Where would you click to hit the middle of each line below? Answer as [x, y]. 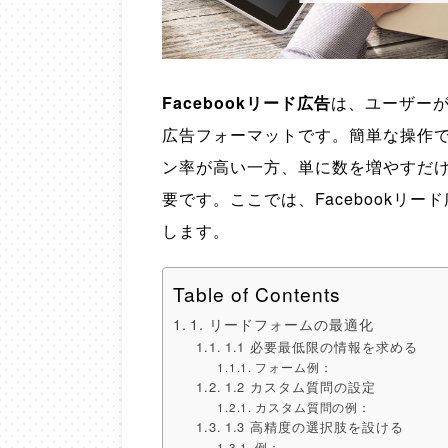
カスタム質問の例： [313, 407]
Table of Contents [257, 294]
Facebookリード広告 [246, 103]
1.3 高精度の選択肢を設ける [314, 427]
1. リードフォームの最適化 [282, 324]
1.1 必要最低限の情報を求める [321, 347]
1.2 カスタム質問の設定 [300, 387]
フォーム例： [293, 367]
